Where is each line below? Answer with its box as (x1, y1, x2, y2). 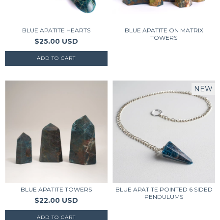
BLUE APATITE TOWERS (21, 186, 92, 193)
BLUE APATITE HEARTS (22, 27, 90, 34)
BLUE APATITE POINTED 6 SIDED (115, 186, 213, 193)
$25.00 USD (34, 37, 78, 46)
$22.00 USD (34, 196, 78, 205)
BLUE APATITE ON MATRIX (124, 27, 203, 34)
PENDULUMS (144, 193, 183, 200)
